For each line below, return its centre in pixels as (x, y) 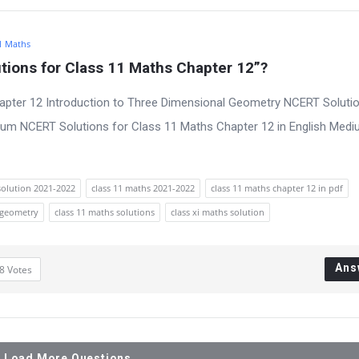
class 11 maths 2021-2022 (143, 188)
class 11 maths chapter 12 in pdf (277, 188)
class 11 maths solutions (105, 212)
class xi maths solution (218, 212)
